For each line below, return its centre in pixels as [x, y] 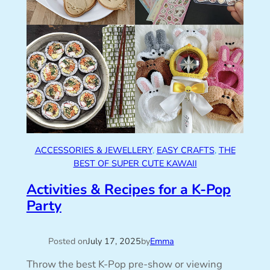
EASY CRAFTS [185, 150]
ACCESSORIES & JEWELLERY [93, 150]
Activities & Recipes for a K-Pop [128, 190]
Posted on [67, 241]
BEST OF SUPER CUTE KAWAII [135, 164]
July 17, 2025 [114, 241]
